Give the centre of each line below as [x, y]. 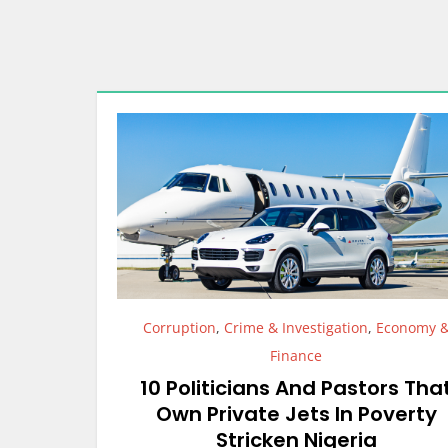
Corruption [179, 327]
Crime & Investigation [295, 327]
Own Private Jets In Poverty [296, 413]
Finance [296, 355]
